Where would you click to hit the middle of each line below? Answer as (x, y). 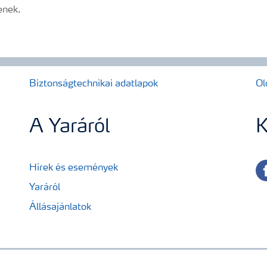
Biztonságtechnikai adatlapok (94, 84)
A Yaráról (70, 128)
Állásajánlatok (60, 207)
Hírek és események (74, 168)
